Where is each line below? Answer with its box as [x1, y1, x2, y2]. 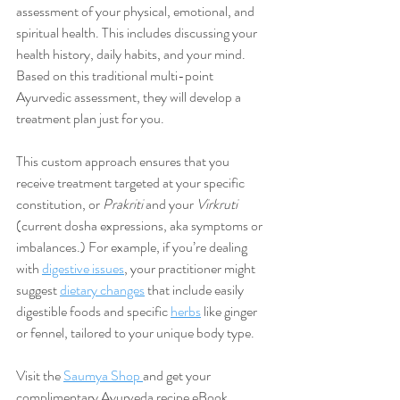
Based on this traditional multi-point [16, 64, 216, 86]
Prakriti [103, 193, 146, 214]
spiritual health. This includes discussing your [16, 21, 260, 43]
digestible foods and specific [16, 300, 171, 321]
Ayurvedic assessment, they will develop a [16, 86, 244, 107]
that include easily [145, 279, 246, 300]
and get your [143, 364, 213, 386]
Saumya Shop [63, 364, 143, 386]
